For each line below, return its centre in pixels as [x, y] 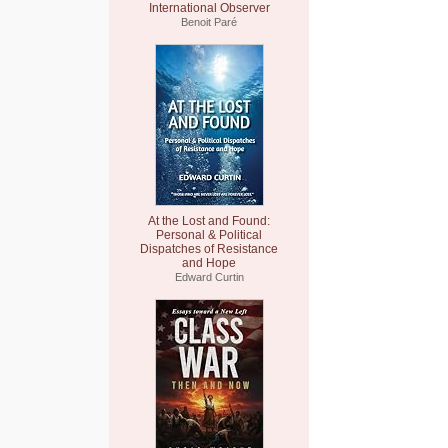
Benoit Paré [209, 22]
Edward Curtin [209, 277]
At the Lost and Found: [209, 221]
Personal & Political [209, 235]
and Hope [209, 263]
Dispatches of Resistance [209, 249]
